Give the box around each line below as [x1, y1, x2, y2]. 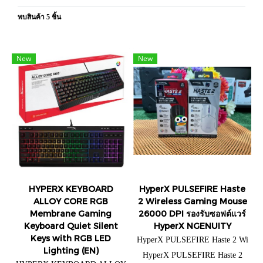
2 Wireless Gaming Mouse [137, 196, 247, 206]
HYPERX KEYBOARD [28, 184, 113, 194]
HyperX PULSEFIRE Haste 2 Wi [136, 235, 248, 244]
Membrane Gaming [30, 208, 112, 218]
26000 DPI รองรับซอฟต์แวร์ [139, 208, 246, 218]
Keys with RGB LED [31, 233, 111, 243]
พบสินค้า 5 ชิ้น [18, 13, 61, 21]
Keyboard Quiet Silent [23, 221, 118, 231]
